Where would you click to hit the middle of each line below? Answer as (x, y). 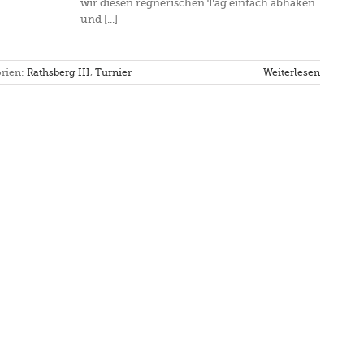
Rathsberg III (58, 72)
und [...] (99, 19)
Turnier (113, 72)
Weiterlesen (292, 72)
